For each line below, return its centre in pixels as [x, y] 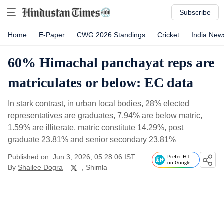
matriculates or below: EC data [101, 83]
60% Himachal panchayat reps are [111, 63]
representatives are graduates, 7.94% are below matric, [105, 116]
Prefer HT [179, 157]
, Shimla [95, 167]
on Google [179, 163]
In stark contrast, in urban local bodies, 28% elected [99, 104]
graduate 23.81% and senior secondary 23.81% [92, 140]
